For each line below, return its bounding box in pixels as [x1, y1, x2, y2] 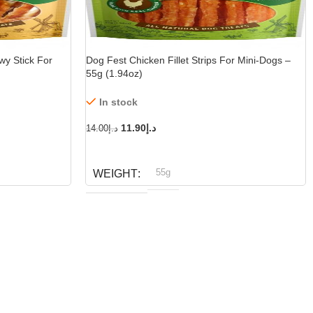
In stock [99, 96, 138, 108]
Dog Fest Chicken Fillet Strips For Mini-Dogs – [86, 54, 291, 66]
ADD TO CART [94, 144, 156, 155]
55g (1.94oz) [86, 68, 143, 80]
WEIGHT [93, 168, 138, 180]
